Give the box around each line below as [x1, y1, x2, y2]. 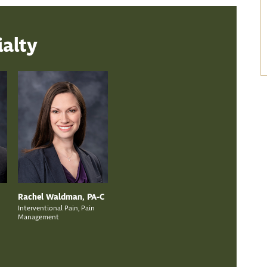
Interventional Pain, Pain [17, 204, 95, 213]
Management [17, 213, 59, 222]
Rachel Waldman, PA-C [17, 192, 104, 203]
